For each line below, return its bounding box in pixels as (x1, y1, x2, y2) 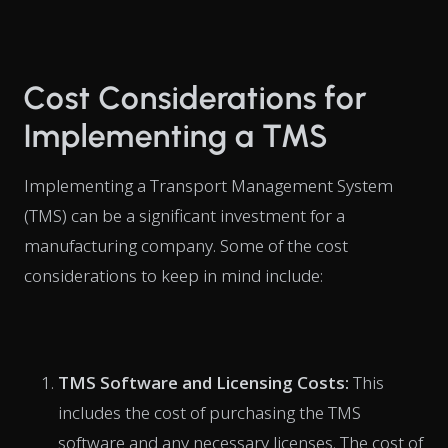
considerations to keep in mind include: (24, 263, 323, 287)
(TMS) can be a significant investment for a (24, 203, 345, 227)
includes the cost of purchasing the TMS (58, 400, 361, 424)
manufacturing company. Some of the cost (24, 233, 348, 257)
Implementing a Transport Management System (24, 173, 393, 197)
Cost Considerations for (24, 78, 368, 117)
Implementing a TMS (24, 116, 328, 155)
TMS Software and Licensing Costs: (58, 370, 349, 394)
